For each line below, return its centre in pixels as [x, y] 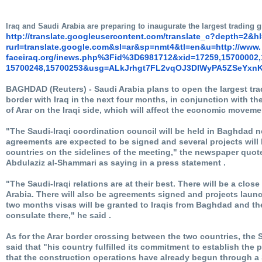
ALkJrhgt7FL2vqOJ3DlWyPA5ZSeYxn [183, 68]
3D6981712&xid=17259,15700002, [195, 57]
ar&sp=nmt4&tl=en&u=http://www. [194, 46]
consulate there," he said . [58, 215]
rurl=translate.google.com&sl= [66, 46]
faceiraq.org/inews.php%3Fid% [68, 57]
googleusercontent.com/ [116, 36]
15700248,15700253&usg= [57, 68]
